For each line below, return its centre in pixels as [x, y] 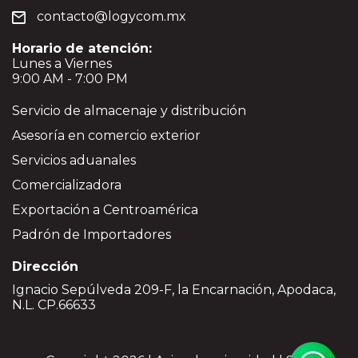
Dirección [45, 267]
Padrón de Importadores [91, 235]
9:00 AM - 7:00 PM [70, 79]
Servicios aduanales [74, 161]
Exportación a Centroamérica [105, 210]
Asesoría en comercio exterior [106, 136]
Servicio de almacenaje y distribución [129, 111]
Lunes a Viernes [62, 64]
